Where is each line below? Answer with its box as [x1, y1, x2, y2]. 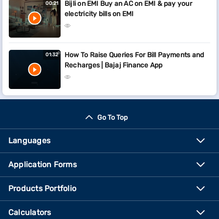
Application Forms [8, 160, 77, 169]
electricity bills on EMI [65, 10, 134, 18]
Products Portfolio [8, 184, 76, 193]
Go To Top [97, 113, 128, 122]
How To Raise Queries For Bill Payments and [65, 51, 204, 59]
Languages [8, 136, 50, 145]
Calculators [8, 208, 51, 217]
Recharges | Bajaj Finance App [65, 61, 163, 69]
